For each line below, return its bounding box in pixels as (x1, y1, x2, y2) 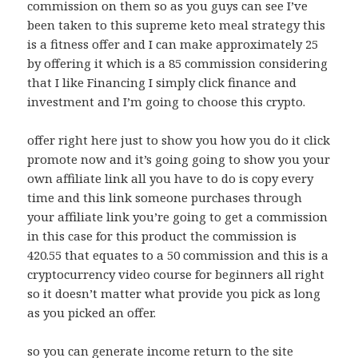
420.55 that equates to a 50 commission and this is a (27, 247, 329, 264)
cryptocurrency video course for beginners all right (27, 266, 325, 283)
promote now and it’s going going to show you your (27, 151, 331, 168)
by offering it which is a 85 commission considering (27, 55, 328, 72)
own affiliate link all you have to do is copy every (27, 170, 314, 187)
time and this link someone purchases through (27, 189, 303, 206)
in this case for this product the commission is (27, 228, 297, 245)
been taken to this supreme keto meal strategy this (27, 17, 326, 34)
